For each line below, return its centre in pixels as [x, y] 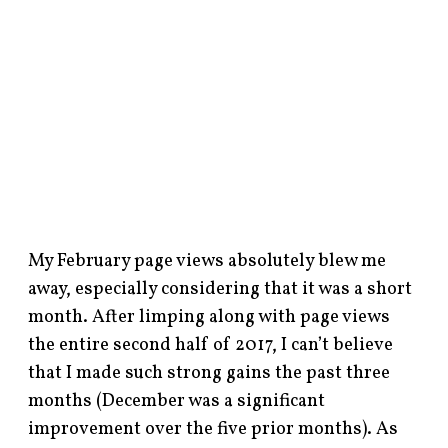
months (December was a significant [177, 401]
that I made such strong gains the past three [209, 373]
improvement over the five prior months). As [213, 429]
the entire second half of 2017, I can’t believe [211, 345]
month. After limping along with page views [209, 317]
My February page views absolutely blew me [207, 261]
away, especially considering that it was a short [220, 289]
